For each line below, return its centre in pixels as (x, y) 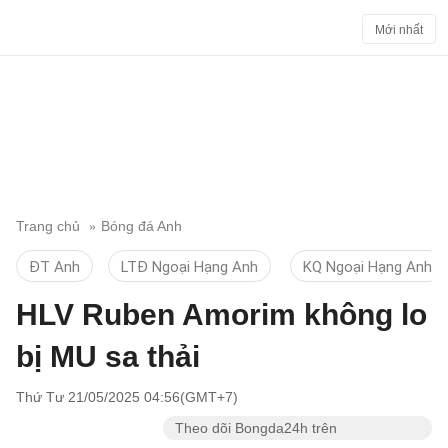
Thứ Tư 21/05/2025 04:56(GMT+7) (127, 397)
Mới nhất (399, 30)
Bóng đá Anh (141, 226)
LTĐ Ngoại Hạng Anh (189, 267)
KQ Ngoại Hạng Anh (367, 267)
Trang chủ (48, 226)
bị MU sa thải (108, 356)
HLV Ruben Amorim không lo (221, 314)
